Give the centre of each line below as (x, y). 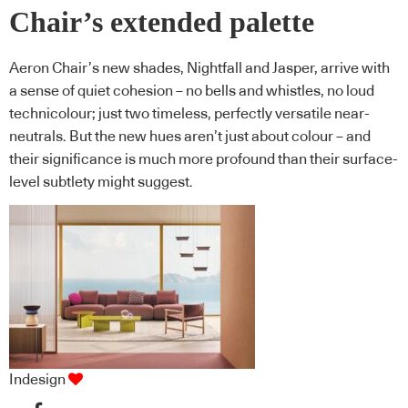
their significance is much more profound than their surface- (204, 159)
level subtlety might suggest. (101, 182)
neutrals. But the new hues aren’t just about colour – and (190, 136)
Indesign (37, 380)
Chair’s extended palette (162, 23)
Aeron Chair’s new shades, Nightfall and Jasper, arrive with (199, 68)
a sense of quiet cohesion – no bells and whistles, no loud (192, 91)
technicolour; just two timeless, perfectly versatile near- (189, 113)
